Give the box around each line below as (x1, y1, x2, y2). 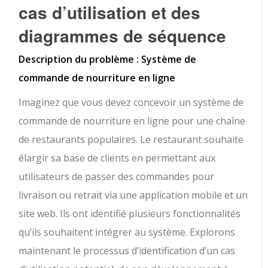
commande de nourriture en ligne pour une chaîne (19, 114, 246, 127)
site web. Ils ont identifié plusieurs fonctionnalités (19, 206, 241, 220)
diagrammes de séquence (19, 23, 227, 48)
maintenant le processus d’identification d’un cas (19, 243, 236, 257)
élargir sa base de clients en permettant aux (19, 151, 216, 165)
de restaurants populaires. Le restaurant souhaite (19, 132, 244, 146)
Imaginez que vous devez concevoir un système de (19, 95, 244, 109)
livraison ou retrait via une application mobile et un (19, 188, 248, 202)
